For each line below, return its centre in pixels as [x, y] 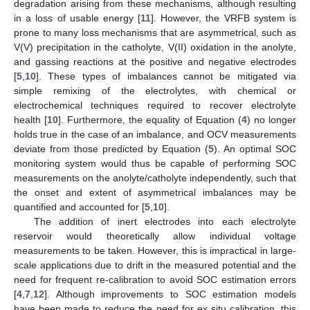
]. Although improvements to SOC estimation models [170, 294]
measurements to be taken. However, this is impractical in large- [155, 251]
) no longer [272, 120]
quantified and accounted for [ [79, 207]
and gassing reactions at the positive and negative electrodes [155, 62]
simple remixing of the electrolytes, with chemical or [155, 91]
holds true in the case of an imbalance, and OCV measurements [155, 135]
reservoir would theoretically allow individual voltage [155, 236]
